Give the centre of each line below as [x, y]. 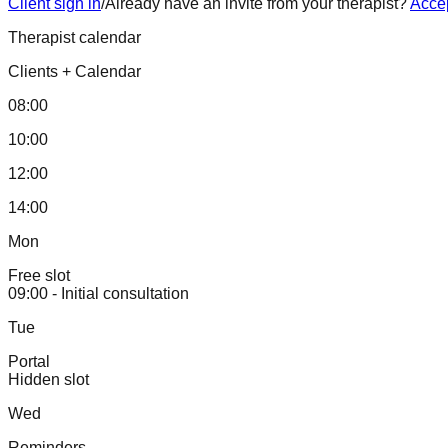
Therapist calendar [74, 37]
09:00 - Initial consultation [98, 293]
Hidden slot [48, 379]
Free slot [39, 275]
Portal [29, 361]
